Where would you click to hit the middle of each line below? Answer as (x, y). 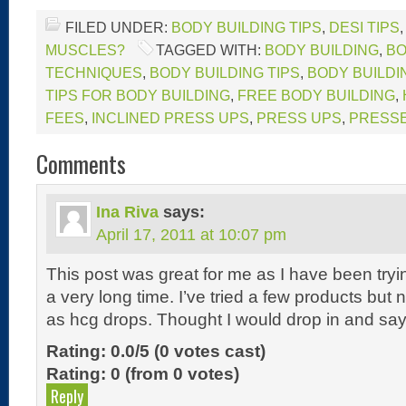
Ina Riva (127, 212)
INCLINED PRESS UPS (170, 118)
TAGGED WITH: (210, 50)
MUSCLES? (85, 50)
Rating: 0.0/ (93, 351)
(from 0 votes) (180, 373)
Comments (81, 163)
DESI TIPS (364, 27)
